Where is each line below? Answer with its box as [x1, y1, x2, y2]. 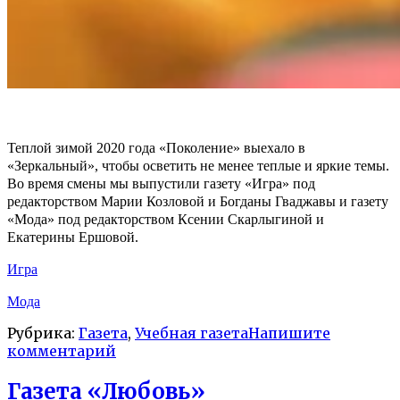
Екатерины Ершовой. [7, 229, 138, 246]
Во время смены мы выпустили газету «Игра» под [7, 176, 315, 192]
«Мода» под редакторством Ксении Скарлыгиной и [7, 212, 324, 228]
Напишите [248, 324, 330, 343]
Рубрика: [7, 324, 79, 343]
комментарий [7, 342, 116, 361]
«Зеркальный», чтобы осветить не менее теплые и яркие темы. [7, 158, 389, 174]
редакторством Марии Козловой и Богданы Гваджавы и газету [7, 194, 388, 210]
